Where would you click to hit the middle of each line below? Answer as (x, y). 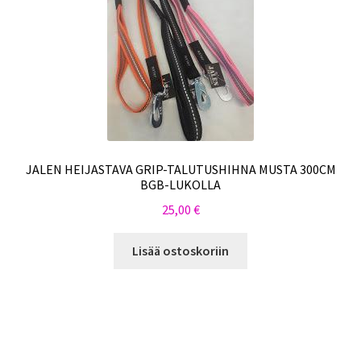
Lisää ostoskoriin (180, 250)
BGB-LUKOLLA (180, 185)
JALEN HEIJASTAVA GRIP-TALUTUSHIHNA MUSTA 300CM (180, 170)
